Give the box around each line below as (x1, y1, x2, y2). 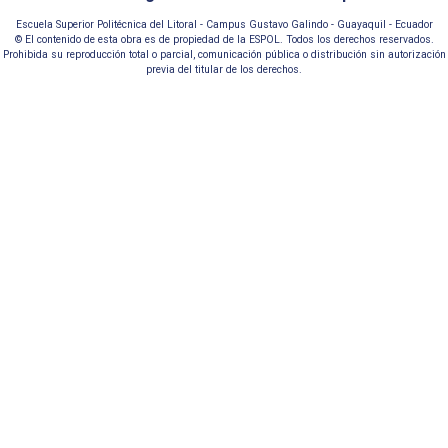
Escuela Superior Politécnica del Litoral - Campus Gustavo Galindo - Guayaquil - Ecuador (15, 17, 433, 31)
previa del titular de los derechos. (146, 62, 302, 76)
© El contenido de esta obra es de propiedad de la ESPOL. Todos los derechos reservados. (14, 32, 434, 46)
